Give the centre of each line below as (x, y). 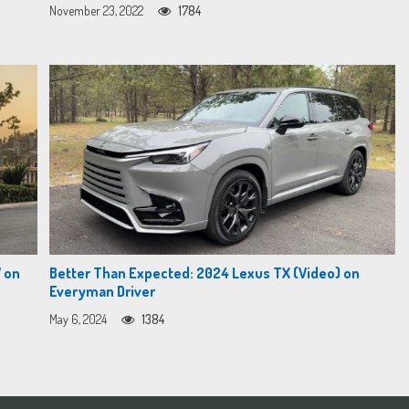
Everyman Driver (103, 292)
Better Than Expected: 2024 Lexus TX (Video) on (205, 273)
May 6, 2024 (79, 320)
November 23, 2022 (97, 11)
